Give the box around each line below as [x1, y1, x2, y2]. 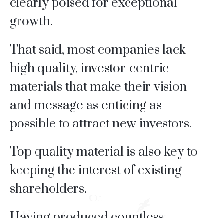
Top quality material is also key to [9, 144, 198, 161]
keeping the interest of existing [9, 163, 182, 179]
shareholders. [9, 181, 87, 198]
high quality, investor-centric [9, 60, 169, 77]
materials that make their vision [9, 79, 187, 95]
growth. [9, 14, 53, 30]
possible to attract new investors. [9, 116, 192, 132]
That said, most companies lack [9, 42, 186, 58]
